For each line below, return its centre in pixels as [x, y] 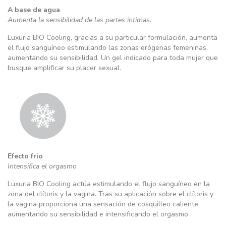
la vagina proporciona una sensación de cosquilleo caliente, [104, 204]
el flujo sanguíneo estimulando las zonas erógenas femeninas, [108, 48]
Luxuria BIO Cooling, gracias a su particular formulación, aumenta [112, 38]
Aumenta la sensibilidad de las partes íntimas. [79, 20]
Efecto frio [25, 156]
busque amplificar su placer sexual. [64, 68]
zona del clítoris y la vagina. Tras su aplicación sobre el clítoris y [110, 194]
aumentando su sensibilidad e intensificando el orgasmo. [99, 214]
